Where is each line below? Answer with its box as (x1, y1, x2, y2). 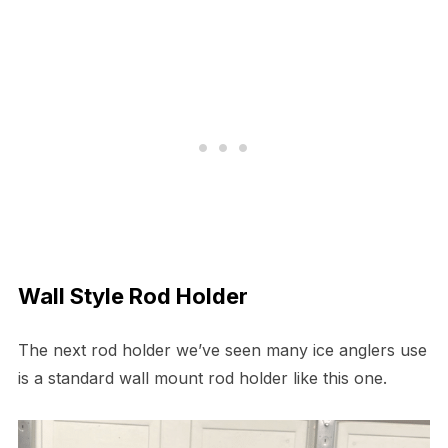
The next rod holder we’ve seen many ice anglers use (17, 339, 427, 360)
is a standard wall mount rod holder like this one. (17, 367, 392, 388)
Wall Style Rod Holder (17, 282, 248, 309)
